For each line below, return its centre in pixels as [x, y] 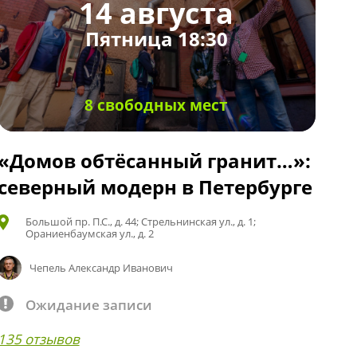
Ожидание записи [88, 304]
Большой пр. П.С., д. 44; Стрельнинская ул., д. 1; [140, 221]
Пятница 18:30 [156, 39]
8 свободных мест [157, 105]
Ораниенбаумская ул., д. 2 [89, 233]
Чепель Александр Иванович [102, 267]
